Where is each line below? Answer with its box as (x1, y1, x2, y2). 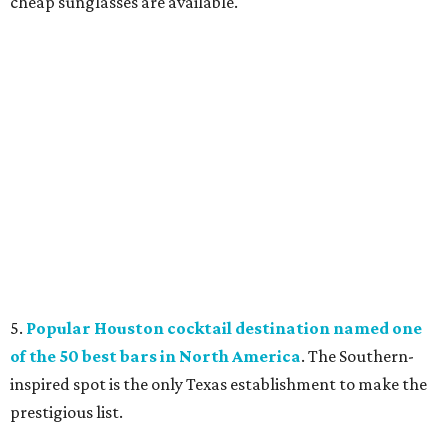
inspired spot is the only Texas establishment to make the (10, 374, 427, 394)
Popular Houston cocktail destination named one (26, 318, 422, 338)
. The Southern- (301, 346, 414, 366)
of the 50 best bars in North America (10, 346, 301, 366)
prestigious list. (10, 402, 123, 422)
